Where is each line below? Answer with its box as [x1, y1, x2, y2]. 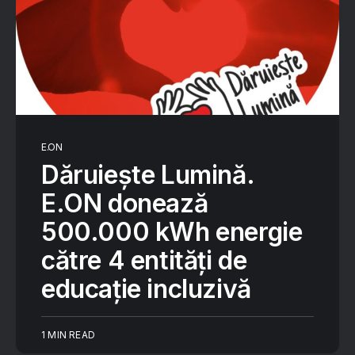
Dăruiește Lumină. [41, 159, 254, 190]
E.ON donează [41, 188, 208, 219]
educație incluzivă [41, 273, 251, 304]
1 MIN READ [41, 329, 95, 341]
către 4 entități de [41, 245, 247, 276]
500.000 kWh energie [41, 216, 303, 247]
